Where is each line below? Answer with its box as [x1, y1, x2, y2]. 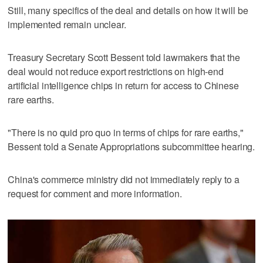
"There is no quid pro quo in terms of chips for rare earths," [8, 125, 244, 139]
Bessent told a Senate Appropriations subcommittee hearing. [8, 139, 255, 153]
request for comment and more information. [8, 186, 182, 200]
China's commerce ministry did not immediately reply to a [8, 172, 240, 186]
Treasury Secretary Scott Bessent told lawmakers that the [8, 50, 240, 64]
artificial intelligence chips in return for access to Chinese [8, 78, 239, 92]
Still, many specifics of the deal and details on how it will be [8, 3, 248, 17]
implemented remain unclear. [8, 17, 126, 31]
